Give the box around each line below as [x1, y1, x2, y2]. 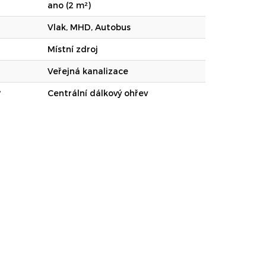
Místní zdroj [47, 44, 98, 55]
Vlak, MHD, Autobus [47, 22, 131, 33]
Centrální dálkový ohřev [47, 88, 148, 99]
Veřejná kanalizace [47, 66, 128, 77]
